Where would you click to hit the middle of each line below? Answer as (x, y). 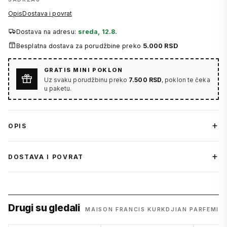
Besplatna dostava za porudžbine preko (80, 46)
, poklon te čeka (186, 80)
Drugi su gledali (44, 208)
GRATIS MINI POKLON (83, 70)
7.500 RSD (145, 80)
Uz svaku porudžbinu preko (86, 80)
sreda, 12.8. (98, 32)
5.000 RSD (160, 46)
